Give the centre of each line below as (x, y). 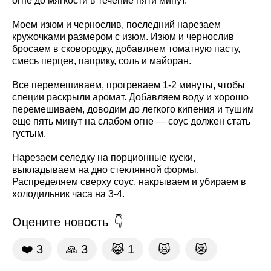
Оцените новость (60, 222)
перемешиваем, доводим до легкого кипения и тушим (133, 109)
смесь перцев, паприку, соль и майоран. (102, 60)
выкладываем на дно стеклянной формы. (106, 169)
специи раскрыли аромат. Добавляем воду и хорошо (130, 97)
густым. (29, 133)
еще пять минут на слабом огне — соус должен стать (131, 121)
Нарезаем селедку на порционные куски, (104, 157)
